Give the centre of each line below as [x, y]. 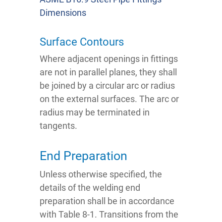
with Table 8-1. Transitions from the [109, 215]
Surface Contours [82, 42]
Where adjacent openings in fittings [109, 59]
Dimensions [63, 13]
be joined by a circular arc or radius [107, 86]
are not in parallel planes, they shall [108, 72]
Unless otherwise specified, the [101, 174]
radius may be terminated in [95, 112]
